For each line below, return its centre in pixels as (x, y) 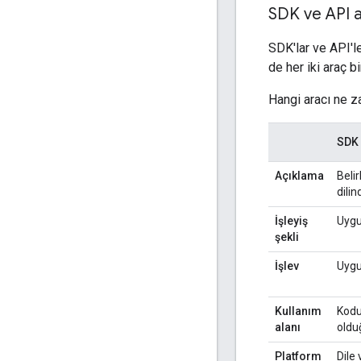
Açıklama (299, 175)
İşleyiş (291, 220)
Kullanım (298, 311)
